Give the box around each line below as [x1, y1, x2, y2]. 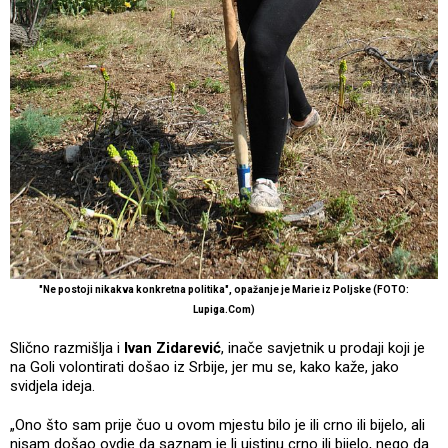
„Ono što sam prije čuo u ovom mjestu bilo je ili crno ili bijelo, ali [10, 415, 425, 434]
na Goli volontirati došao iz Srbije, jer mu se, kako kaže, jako [10, 357, 399, 376]
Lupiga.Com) [193, 303, 255, 315]
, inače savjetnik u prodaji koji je [221, 338, 425, 357]
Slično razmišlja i [10, 338, 124, 357]
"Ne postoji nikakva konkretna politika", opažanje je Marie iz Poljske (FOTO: [39, 283, 409, 295]
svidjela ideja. [10, 376, 95, 395]
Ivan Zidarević [124, 338, 221, 357]
